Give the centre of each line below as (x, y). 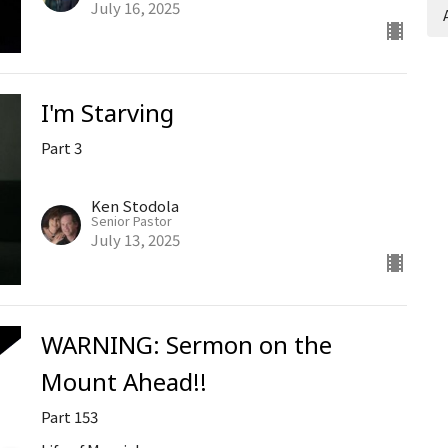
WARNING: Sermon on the (186, 345)
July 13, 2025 (135, 240)
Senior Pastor (131, 221)
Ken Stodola (134, 206)
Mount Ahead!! (123, 382)
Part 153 (69, 417)
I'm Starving (107, 112)
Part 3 (61, 147)
